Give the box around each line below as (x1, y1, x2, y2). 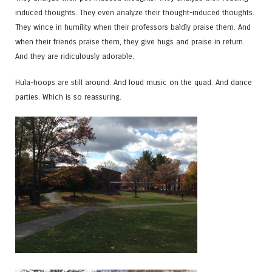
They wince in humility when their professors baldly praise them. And (15, 22, 251, 32)
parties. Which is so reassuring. (15, 92, 121, 102)
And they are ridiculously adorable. (15, 52, 134, 61)
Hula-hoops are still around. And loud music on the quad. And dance (15, 78, 252, 87)
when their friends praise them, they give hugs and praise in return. (15, 37, 245, 47)
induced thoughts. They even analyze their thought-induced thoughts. (15, 8, 254, 18)
